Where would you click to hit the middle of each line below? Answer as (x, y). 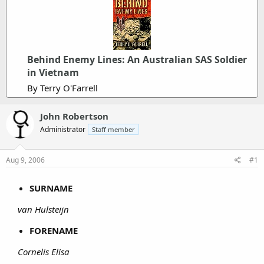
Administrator (63, 129)
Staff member (113, 129)
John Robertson (74, 116)
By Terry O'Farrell (62, 88)
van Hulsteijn (44, 209)
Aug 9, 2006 (25, 160)
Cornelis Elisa (45, 251)
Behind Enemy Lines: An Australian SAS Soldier (137, 60)
